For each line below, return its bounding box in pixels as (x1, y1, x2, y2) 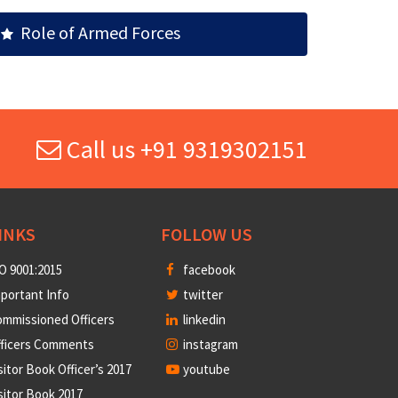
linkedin (180, 311, 226, 329)
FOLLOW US (161, 223, 252, 246)
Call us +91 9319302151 (61, 133, 307, 166)
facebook (180, 261, 235, 279)
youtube (180, 361, 230, 378)
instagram (180, 336, 238, 354)
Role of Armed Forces (13, 21, 180, 44)
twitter (180, 286, 223, 304)
